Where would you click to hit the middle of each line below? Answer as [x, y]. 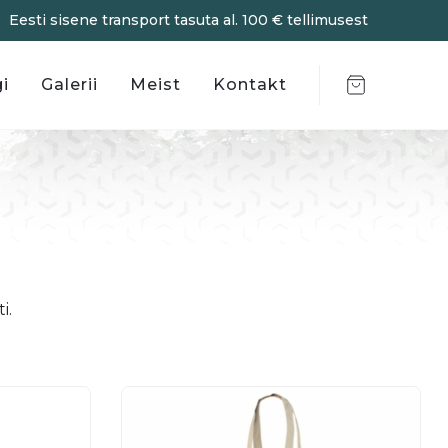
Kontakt [250, 84]
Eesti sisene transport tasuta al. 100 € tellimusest [188, 20]
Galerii [69, 84]
